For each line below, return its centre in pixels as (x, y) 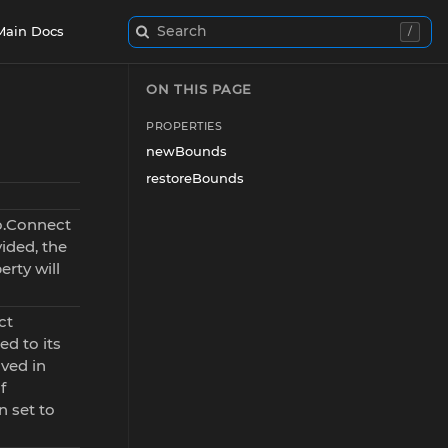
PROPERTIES (184, 126)
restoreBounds (195, 178)
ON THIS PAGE (199, 89)
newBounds (186, 151)
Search (182, 31)
